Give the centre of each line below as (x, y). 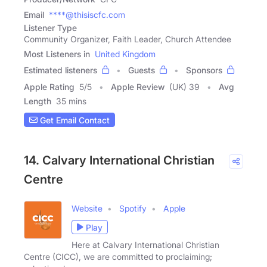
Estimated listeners (60, 70)
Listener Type (50, 28)
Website (87, 209)
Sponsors (204, 70)
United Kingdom (125, 54)
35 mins (71, 101)
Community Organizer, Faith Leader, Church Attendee (128, 39)
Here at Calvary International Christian (145, 245)
